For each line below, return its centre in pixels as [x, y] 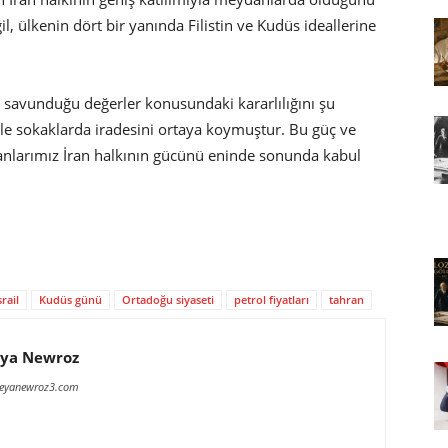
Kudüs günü [70, 299]
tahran [346, 299]
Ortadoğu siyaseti [168, 299]
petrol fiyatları [271, 299]
